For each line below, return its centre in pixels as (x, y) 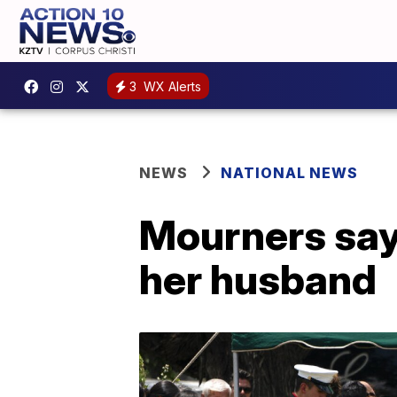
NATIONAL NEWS (289, 173)
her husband (258, 279)
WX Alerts (171, 86)
